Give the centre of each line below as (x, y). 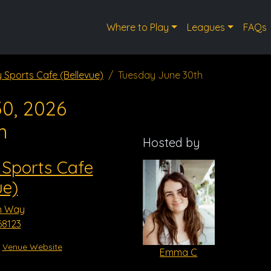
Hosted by (171, 142)
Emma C (179, 252)
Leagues (206, 27)
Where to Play (138, 27)
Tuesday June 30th (160, 75)
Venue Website (32, 247)
